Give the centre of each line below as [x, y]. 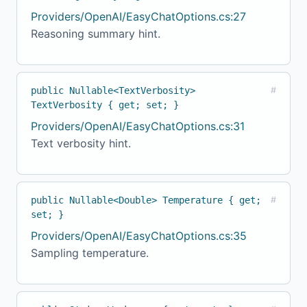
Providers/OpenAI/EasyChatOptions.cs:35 [139, 236]
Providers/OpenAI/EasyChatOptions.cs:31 [138, 126]
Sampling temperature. [90, 253]
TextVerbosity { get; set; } [105, 105]
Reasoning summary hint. [96, 34]
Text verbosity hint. [81, 144]
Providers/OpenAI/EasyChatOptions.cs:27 [138, 17]
